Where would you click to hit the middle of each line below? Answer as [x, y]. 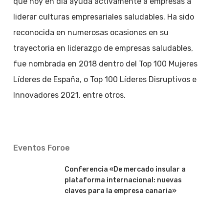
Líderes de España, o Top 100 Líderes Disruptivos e [105, 79]
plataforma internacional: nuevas [123, 180]
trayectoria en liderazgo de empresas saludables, [103, 48]
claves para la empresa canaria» [120, 191]
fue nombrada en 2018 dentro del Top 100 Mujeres [105, 64]
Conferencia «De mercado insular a [125, 169]
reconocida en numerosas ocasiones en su [91, 33]
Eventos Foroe [41, 148]
